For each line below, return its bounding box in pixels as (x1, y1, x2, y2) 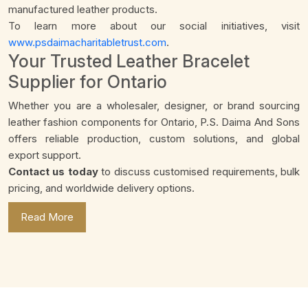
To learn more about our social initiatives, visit (8, 19, 300, 33)
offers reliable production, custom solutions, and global (8, 132, 300, 146)
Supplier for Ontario (8, 71, 167, 93)
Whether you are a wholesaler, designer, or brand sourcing (8, 99, 300, 113)
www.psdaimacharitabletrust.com (8, 36, 166, 49)
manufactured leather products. (8, 3, 157, 16)
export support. (8, 148, 81, 162)
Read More (21, 210, 74, 224)
